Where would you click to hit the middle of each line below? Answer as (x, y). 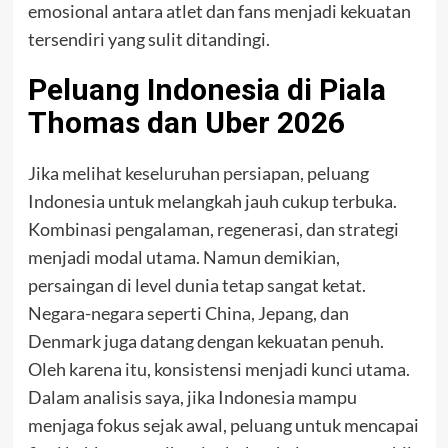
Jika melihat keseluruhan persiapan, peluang (198, 173)
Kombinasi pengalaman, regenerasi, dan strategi (213, 229)
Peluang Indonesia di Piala (206, 89)
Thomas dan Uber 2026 (186, 122)
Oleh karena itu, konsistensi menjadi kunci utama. (218, 369)
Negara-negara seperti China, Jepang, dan (188, 313)
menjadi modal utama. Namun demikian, (183, 257)
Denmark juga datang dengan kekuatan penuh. (205, 341)
